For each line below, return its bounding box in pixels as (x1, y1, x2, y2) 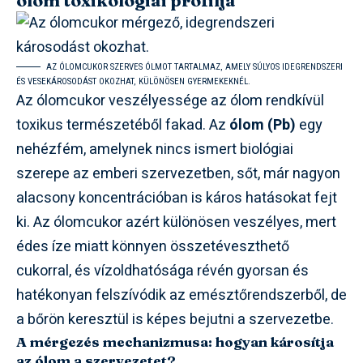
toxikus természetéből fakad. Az (16, 113, 229, 136)
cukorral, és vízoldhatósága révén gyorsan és (16, 259, 309, 282)
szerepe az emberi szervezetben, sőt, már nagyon (16, 162, 340, 185)
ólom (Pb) (229, 113, 296, 136)
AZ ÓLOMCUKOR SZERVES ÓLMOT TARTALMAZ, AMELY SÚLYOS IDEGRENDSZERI (46, 61, 343, 72)
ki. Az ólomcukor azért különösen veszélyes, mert (16, 211, 336, 233)
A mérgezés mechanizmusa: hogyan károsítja (16, 332, 334, 350)
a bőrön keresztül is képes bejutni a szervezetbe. (16, 308, 334, 331)
